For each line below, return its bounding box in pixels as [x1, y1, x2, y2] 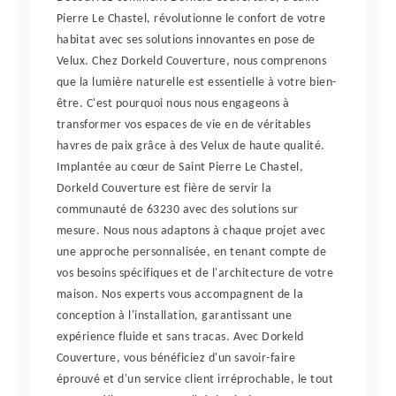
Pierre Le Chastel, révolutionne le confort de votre [56, 12, 326, 26]
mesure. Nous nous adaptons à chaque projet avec [56, 225, 326, 238]
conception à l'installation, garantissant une [56, 309, 293, 323]
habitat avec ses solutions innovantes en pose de [56, 34, 316, 47]
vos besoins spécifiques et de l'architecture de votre [56, 267, 334, 280]
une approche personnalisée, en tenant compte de [56, 246, 327, 259]
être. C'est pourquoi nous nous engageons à [56, 97, 290, 110]
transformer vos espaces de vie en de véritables [56, 118, 311, 132]
